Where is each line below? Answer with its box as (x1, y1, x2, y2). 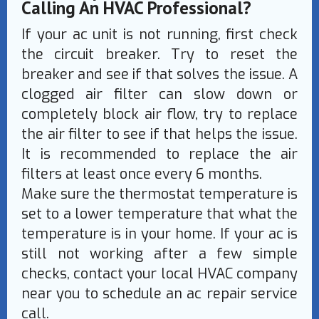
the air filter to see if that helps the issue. (21, 125, 298, 145)
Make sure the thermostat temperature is (21, 184, 298, 204)
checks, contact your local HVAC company (21, 264, 298, 284)
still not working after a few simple (21, 244, 298, 264)
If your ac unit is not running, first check (21, 25, 298, 45)
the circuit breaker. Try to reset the (21, 45, 298, 65)
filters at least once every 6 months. (21, 164, 262, 184)
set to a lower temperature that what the (21, 204, 298, 224)
